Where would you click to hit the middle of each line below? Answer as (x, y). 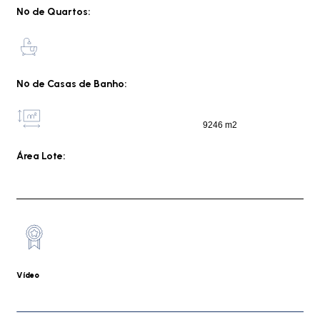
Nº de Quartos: (54, 12)
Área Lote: (41, 156)
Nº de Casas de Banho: (72, 84)
